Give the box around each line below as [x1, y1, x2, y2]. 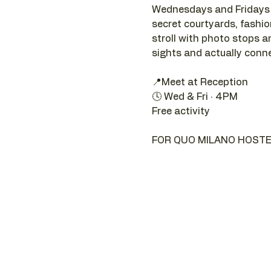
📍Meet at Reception [151, 77, 250, 87]
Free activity [151, 106, 210, 116]
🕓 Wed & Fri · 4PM [151, 91, 238, 102]
